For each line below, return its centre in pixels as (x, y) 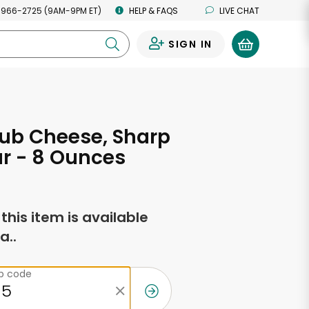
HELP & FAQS (153, 10)
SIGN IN (190, 44)
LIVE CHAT (239, 10)
